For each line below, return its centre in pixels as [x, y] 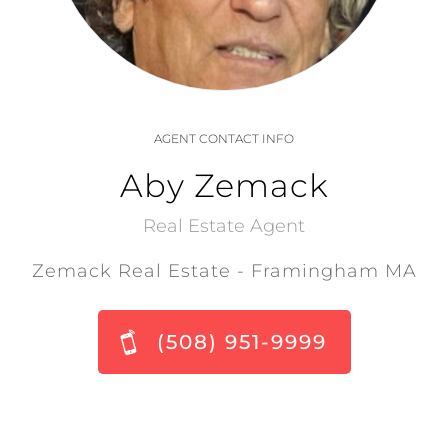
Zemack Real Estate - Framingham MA [224, 271]
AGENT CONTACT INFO [224, 138]
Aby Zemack [224, 185]
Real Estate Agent [224, 226]
